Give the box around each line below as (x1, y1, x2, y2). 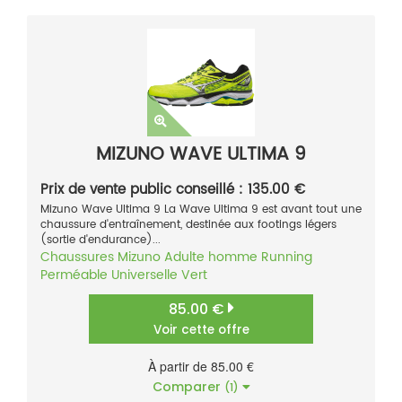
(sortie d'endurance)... (40, 231, 161, 249)
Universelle (111, 264, 178, 285)
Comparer (152, 377, 224, 396)
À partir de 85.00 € (148, 356, 254, 375)
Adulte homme (164, 246, 258, 267)
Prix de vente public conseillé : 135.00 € (40, 178, 305, 201)
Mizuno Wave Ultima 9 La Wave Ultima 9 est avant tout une (40, 200, 362, 218)
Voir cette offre (153, 320, 249, 338)
